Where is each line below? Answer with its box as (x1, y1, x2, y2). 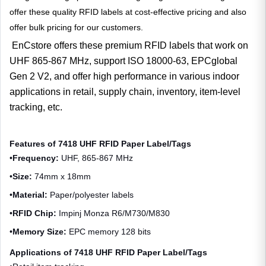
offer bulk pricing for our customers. (9, 22, 143, 32)
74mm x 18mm (34, 171, 91, 181)
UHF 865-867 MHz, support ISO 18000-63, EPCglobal (9, 55, 237, 66)
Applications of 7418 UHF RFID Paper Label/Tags (9, 247, 207, 257)
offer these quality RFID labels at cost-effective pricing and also (9, 7, 246, 17)
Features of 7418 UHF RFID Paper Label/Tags (9, 138, 191, 148)
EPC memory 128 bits (69, 226, 151, 236)
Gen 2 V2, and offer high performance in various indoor (9, 71, 239, 81)
